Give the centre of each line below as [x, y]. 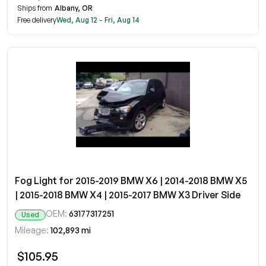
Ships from [35, 8]
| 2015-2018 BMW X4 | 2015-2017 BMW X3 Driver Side [128, 195]
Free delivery [37, 20]
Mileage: [32, 230]
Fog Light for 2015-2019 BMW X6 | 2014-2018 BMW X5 [131, 180]
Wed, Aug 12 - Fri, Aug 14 [98, 20]
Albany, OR [74, 8]
